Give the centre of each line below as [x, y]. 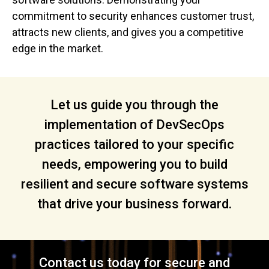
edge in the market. [58, 48]
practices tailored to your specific [134, 145]
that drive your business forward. [134, 204]
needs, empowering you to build [134, 165]
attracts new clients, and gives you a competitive [128, 32]
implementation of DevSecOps [134, 125]
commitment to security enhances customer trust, [133, 16]
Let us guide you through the [134, 105]
